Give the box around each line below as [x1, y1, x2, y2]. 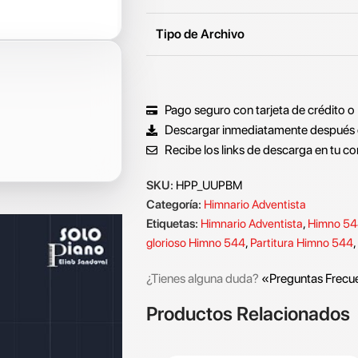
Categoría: [146, 197, 201, 212]
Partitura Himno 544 [250, 236, 353, 250]
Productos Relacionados [146, 302, 350, 325]
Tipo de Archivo [156, 26, 245, 42]
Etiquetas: [146, 217, 198, 231]
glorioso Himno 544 [146, 236, 245, 250]
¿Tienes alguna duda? [146, 271, 261, 286]
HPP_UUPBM [176, 178, 242, 193]
